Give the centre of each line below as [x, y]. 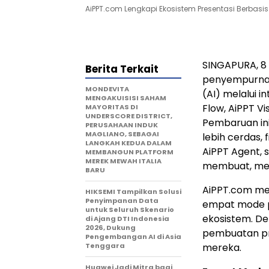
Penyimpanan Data [122, 201]
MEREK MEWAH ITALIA [123, 161]
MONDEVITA [107, 89]
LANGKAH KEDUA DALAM [128, 143]
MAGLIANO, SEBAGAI [122, 134]
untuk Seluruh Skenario [130, 210]
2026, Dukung [110, 228]
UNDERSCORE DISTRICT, [129, 116]
